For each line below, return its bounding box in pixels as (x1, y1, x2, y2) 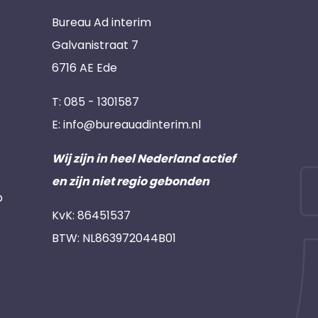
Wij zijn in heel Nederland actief (52, 150, 236, 167)
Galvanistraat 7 (52, 37, 138, 53)
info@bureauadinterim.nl (63, 116, 201, 133)
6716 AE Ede (52, 60, 117, 76)
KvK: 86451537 (52, 207, 131, 224)
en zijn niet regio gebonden (52, 173, 209, 190)
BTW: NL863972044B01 (52, 230, 176, 246)
